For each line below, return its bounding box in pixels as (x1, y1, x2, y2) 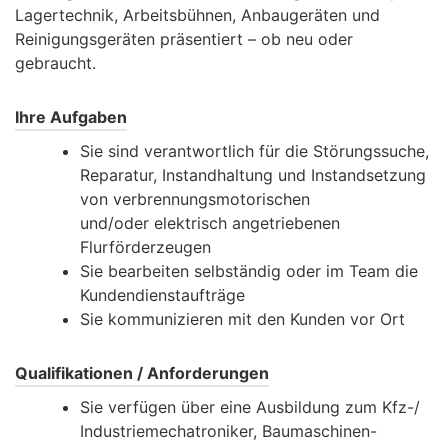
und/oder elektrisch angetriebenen (80, 213, 340, 234)
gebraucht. (15, 53, 96, 74)
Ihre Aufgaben (15, 107, 127, 128)
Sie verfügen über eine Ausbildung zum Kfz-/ (80, 397, 420, 418)
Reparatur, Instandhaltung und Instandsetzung (80, 165, 426, 186)
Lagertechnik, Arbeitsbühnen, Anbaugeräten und (15, 5, 380, 26)
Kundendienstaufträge (80, 285, 245, 306)
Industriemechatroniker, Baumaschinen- (80, 421, 377, 442)
